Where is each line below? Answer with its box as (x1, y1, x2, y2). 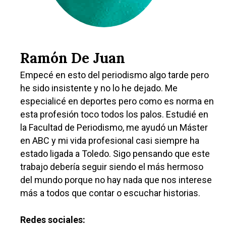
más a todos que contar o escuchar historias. (20, 188, 200, 199)
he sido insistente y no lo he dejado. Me (20, 83, 178, 94)
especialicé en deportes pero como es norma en (20, 96, 214, 107)
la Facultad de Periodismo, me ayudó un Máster (20, 122, 208, 133)
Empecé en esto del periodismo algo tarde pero (20, 70, 209, 81)
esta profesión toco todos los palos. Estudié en (20, 109, 208, 120)
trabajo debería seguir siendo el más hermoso (20, 161, 203, 173)
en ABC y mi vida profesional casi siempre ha (20, 135, 199, 146)
